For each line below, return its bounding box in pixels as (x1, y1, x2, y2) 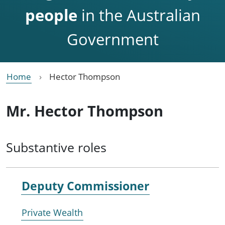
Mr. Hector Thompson (6, 100, 163, 121)
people (25, 4, 77, 26)
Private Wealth (22, 206, 83, 219)
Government (66, 28, 159, 50)
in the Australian (77, 4, 200, 26)
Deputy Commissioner (22, 178, 149, 194)
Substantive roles (6, 138, 106, 156)
